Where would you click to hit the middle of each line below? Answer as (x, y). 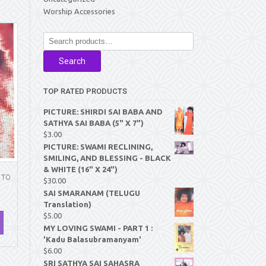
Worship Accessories (79, 11)
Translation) (67, 204)
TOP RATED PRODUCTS (85, 91)
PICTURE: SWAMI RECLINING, (98, 147)
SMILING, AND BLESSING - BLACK (107, 158)
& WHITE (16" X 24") (80, 169)
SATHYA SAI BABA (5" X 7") (94, 123)
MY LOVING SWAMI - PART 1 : (98, 228)
